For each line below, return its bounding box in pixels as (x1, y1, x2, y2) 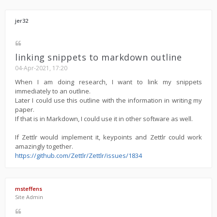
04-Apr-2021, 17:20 (15, 64, 67, 72)
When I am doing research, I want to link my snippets (15, 77, 202, 87)
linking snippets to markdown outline (15, 51, 182, 63)
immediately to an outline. (15, 87, 91, 96)
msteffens (15, 185, 42, 193)
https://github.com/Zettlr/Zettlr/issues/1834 (15, 151, 142, 160)
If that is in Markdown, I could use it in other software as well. (15, 114, 193, 124)
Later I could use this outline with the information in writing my (15, 96, 202, 105)
